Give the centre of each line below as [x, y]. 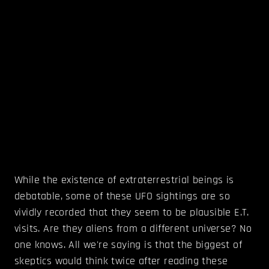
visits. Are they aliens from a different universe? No [133, 228]
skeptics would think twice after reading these [121, 261]
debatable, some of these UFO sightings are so [122, 196]
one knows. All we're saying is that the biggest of [128, 244]
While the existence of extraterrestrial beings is [124, 180]
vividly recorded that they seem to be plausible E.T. [132, 212]
